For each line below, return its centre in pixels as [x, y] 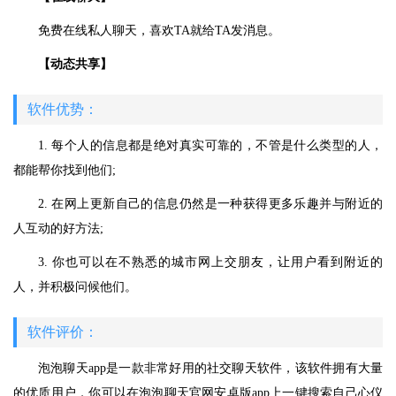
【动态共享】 [75, 64]
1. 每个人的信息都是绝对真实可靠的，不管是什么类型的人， [210, 145]
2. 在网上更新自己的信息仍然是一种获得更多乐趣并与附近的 [210, 204]
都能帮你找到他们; [65, 170]
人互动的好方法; [58, 228]
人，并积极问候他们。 [75, 287]
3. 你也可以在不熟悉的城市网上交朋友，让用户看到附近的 [210, 262]
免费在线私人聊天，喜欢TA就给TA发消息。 [159, 30]
